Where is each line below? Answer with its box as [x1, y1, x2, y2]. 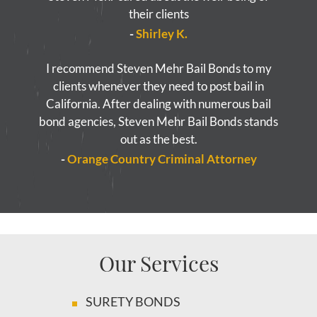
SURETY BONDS [86, 294, 180, 309]
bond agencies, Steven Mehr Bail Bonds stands [39, 114, 278, 129]
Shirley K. [136, 26, 188, 41]
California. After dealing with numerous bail [46, 96, 271, 111]
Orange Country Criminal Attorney [67, 151, 257, 166]
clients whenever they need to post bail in [53, 79, 264, 93]
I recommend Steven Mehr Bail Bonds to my [45, 61, 272, 76]
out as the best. [120, 132, 197, 146]
